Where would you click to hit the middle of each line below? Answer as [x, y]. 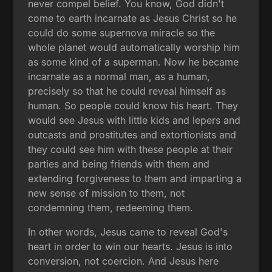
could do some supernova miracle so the [122, 32]
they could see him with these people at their [131, 149]
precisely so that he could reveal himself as [127, 91]
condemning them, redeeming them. [111, 207]
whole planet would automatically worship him [134, 47]
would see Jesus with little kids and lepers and [134, 120]
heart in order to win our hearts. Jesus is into [131, 246]
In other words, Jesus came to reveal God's [128, 232]
